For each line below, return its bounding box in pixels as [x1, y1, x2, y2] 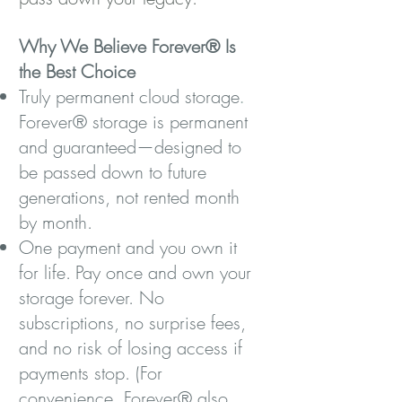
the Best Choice [19, 59, 135, 83]
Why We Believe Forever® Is [19, 34, 236, 58]
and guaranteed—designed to [19, 135, 241, 159]
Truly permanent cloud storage [19, 84, 240, 109]
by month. [19, 210, 92, 234]
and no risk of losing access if [19, 336, 242, 360]
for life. [19, 260, 71, 284]
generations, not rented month [19, 185, 240, 209]
